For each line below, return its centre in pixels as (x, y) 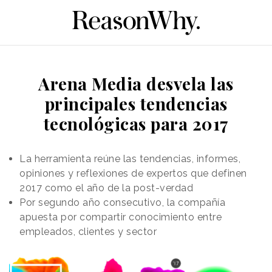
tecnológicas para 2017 (136, 123)
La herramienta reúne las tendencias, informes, (130, 158)
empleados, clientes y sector (88, 231)
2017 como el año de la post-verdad (106, 188)
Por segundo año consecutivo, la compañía (122, 202)
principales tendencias (136, 103)
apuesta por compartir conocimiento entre (121, 217)
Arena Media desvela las (136, 83)
